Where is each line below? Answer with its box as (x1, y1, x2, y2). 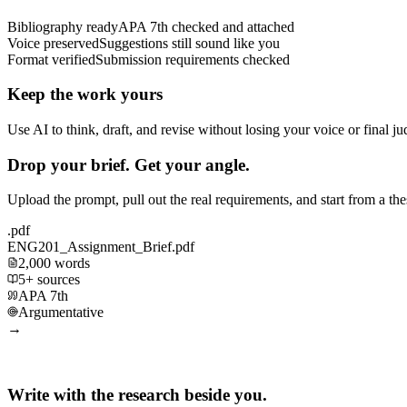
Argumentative (18, 304, 104, 321)
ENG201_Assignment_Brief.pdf (7, 239, 194, 255)
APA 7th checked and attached (118, 18, 294, 35)
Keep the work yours (7, 84, 163, 104)
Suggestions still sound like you (99, 35, 280, 51)
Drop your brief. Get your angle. (7, 154, 250, 174)
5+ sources (18, 272, 80, 288)
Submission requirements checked (95, 51, 290, 67)
